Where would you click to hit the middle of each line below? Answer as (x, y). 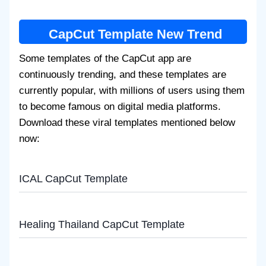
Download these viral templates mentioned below (127, 123)
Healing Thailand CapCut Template (102, 225)
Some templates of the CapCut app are (105, 59)
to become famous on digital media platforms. (120, 107)
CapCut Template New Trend (135, 34)
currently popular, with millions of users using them (132, 91)
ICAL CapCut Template (73, 179)
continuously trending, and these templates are (123, 75)
